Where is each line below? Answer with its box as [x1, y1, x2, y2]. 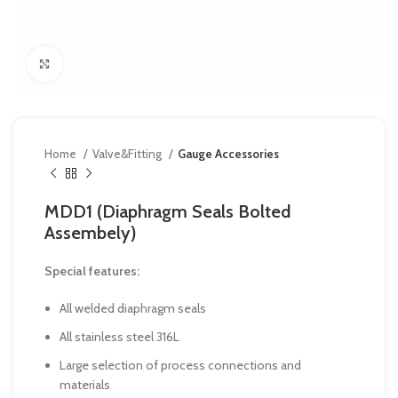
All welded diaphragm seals [60, 300, 206, 316]
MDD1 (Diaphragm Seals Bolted [44, 201, 291, 222]
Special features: [44, 263, 139, 279]
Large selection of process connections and [60, 357, 301, 373]
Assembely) [44, 222, 137, 243]
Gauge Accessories [178, 147, 279, 161]
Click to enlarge [62, 57, 141, 71]
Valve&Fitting [92, 147, 164, 161]
